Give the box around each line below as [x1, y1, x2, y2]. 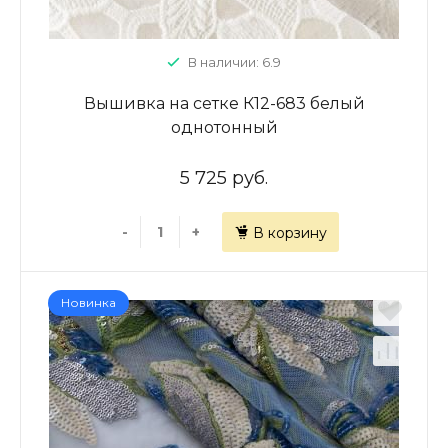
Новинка [61, 295, 116, 310]
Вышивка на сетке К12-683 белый [83, 94, 365, 113]
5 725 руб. [180, 167, 268, 189]
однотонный [170, 118, 278, 137]
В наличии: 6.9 [188, 54, 281, 70]
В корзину [252, 224, 327, 242]
